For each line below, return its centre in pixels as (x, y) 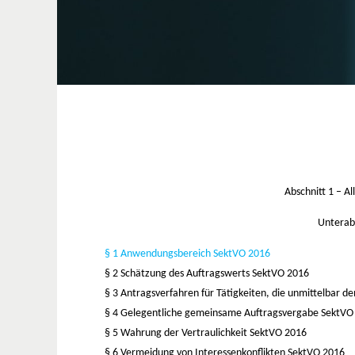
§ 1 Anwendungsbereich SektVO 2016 (187, 254)
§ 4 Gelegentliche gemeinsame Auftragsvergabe (213, 313)
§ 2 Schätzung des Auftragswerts (178, 273)
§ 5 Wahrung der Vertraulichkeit (177, 333)
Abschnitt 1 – (315, 192)
